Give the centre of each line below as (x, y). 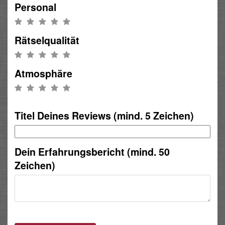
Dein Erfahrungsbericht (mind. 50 (92, 152)
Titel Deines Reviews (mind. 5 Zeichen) (104, 116)
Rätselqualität (47, 40)
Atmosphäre (43, 73)
